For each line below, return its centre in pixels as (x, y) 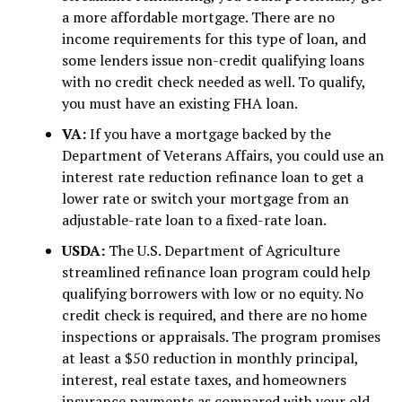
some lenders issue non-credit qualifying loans (213, 60)
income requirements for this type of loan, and (214, 39)
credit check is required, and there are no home (214, 315)
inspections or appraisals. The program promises (221, 336)
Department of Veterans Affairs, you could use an (223, 155)
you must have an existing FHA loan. (179, 103)
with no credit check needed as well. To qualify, (213, 82)
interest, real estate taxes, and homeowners (204, 380)
